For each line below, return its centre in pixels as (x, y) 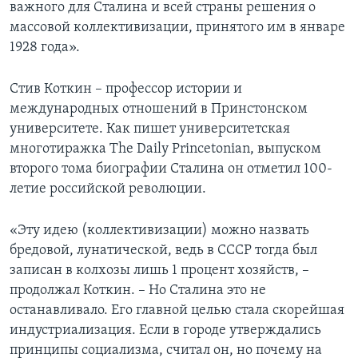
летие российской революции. (108, 189)
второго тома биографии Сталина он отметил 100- (171, 169)
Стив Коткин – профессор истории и (126, 89)
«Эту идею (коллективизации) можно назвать (159, 231)
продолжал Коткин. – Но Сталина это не (138, 291)
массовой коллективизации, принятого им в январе (177, 28)
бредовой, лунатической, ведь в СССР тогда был (163, 251)
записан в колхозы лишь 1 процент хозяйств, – (159, 271)
